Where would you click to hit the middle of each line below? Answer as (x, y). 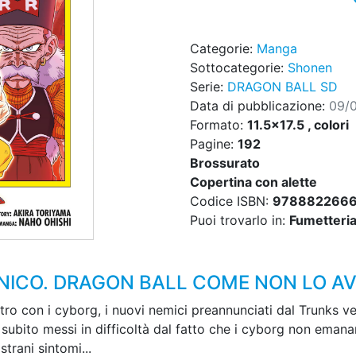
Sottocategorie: (239, 68)
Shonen (310, 68)
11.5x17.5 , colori (298, 125)
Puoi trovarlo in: (240, 221)
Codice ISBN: (231, 201)
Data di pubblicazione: (259, 106)
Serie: (209, 87)
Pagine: (214, 144)
